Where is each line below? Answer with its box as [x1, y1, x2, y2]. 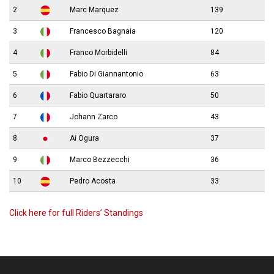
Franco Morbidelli [70, 48, 127, 57]
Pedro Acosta [70, 176, 116, 185]
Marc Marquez [70, 5, 119, 14]
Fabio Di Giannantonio [70, 69, 143, 78]
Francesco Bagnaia [70, 26, 136, 35]
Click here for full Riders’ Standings [9, 207, 143, 218]
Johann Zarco [70, 112, 117, 121]
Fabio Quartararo [70, 91, 126, 100]
